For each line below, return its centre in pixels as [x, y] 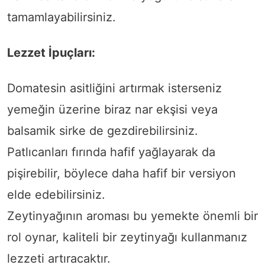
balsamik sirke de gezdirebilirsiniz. [103, 131]
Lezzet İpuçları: [51, 53]
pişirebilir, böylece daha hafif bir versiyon [122, 174]
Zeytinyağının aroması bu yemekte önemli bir [132, 216]
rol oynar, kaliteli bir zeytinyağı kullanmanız [127, 237]
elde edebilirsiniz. [56, 195]
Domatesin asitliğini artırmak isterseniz [114, 88]
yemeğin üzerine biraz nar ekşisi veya [112, 110]
